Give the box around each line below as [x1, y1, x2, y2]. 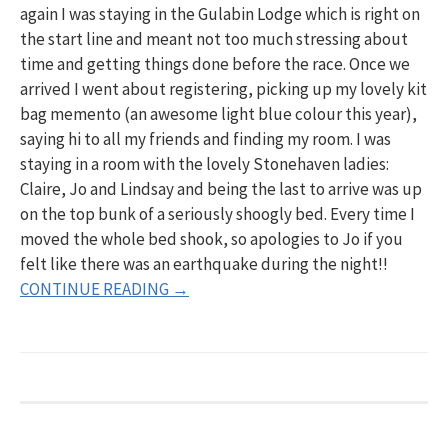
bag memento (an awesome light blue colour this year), [20, 103, 417, 125]
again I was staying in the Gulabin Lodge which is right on [20, 3, 420, 25]
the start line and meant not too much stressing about [20, 28, 408, 50]
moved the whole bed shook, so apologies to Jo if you [20, 228, 403, 250]
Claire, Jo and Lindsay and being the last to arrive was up [20, 178, 422, 200]
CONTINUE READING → [20, 278, 189, 300]
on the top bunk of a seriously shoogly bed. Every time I [20, 203, 415, 225]
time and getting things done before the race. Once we [20, 53, 410, 75]
